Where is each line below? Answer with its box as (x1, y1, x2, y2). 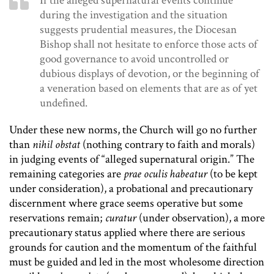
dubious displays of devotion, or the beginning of (40, 66, 259, 82)
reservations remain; (9, 210, 105, 226)
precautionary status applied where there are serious (9, 225, 245, 241)
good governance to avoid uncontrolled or (40, 51, 229, 67)
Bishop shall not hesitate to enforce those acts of (40, 37, 257, 53)
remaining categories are (9, 166, 124, 182)
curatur (105, 210, 136, 226)
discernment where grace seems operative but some (9, 196, 243, 212)
